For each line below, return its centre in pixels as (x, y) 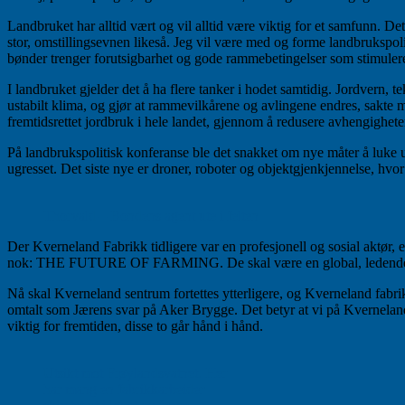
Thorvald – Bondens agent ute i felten (151, 215)
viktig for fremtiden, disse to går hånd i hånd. (135, 325)
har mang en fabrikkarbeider (124, 389)
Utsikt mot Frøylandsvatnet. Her (135, 372)
